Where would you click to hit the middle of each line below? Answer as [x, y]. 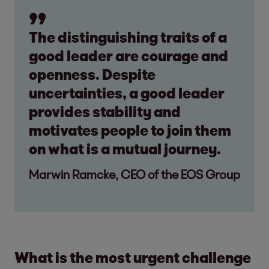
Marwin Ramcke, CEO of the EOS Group [134, 174]
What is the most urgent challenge [133, 257]
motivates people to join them [130, 130]
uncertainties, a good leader [127, 92]
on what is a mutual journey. [125, 148]
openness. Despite [92, 74]
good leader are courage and [128, 55]
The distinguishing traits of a [128, 37]
